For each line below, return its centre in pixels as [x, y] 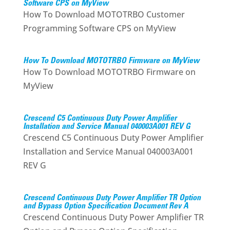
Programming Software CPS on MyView [99, 28]
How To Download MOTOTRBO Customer [104, 14]
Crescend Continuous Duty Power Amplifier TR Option [112, 198]
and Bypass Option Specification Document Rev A [106, 206]
